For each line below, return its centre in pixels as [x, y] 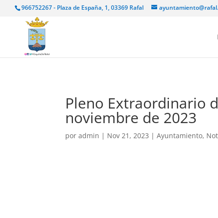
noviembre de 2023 [131, 118]
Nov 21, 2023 [128, 136]
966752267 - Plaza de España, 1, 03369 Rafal [82, 8]
